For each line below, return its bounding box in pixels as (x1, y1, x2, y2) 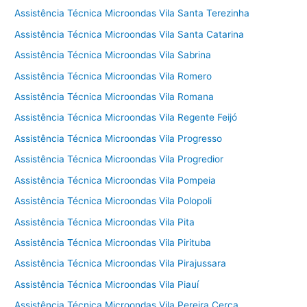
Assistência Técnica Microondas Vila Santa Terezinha (14, 8, 250, 19)
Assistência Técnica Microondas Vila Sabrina (14, 49, 212, 61)
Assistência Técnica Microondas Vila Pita (14, 216, 195, 228)
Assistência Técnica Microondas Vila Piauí (14, 278, 199, 290)
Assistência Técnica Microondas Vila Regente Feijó (14, 112, 238, 123)
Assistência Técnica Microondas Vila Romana (14, 91, 214, 103)
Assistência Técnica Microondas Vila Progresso (14, 132, 223, 144)
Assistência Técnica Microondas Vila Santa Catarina (14, 28, 245, 40)
